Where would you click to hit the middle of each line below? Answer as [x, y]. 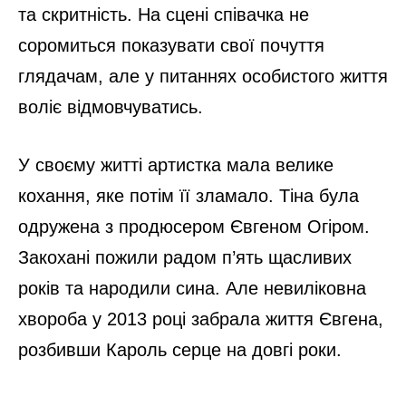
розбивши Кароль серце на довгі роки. [180, 349]
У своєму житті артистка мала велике [176, 164]
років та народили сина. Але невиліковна [192, 288]
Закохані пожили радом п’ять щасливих [185, 257]
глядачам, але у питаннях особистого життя [203, 76]
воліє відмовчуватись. [111, 106]
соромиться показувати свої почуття [171, 45]
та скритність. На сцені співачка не [164, 14]
